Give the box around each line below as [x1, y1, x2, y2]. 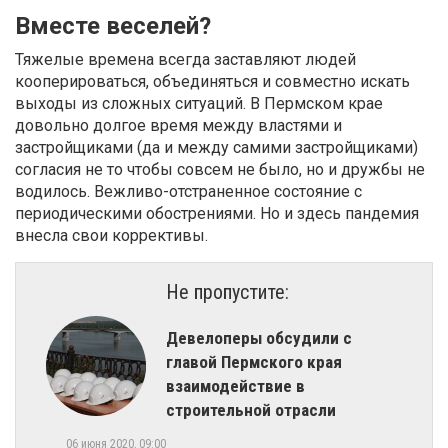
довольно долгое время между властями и [15, 115, 342, 135]
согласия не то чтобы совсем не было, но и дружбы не [15, 159, 425, 179]
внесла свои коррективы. [15, 225, 208, 245]
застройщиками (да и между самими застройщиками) [15, 137, 418, 157]
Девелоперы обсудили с [166, 327, 352, 348]
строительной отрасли [166, 399, 336, 420]
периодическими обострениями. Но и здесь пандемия [15, 203, 419, 223]
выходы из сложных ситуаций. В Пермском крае [15, 93, 383, 113]
